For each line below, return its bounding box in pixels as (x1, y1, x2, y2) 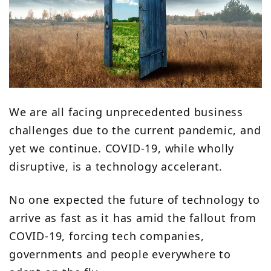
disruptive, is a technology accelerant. (9, 159, 223, 174)
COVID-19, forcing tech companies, (9, 229, 204, 244)
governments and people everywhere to (9, 247, 231, 262)
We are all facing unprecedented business (9, 105, 243, 120)
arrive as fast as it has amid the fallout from (9, 211, 256, 226)
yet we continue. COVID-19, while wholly (9, 141, 235, 156)
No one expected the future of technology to (9, 192, 260, 207)
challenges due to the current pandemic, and (9, 123, 261, 138)
